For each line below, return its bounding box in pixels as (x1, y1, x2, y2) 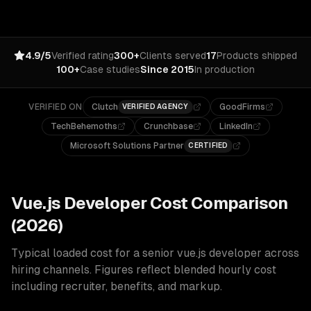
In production (194, 64, 255, 75)
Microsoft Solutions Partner (70, 141, 185, 151)
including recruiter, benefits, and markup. (11, 280, 222, 293)
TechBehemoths (50, 121, 117, 131)
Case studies (80, 64, 140, 75)
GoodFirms (219, 102, 265, 112)
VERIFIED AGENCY (121, 103, 189, 110)
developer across (206, 246, 299, 260)
